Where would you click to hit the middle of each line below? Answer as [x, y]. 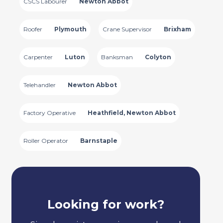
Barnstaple [99, 141]
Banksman [117, 57]
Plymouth [70, 29]
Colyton [158, 57]
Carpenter [38, 57]
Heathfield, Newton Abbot [131, 113]
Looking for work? [106, 204]
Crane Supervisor [127, 29]
